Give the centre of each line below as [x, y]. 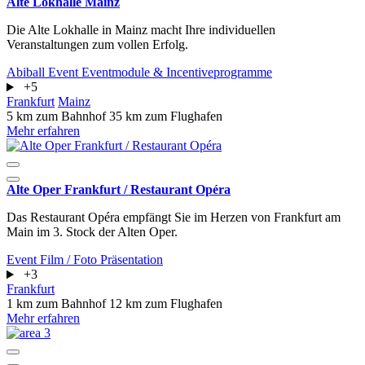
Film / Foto [70, 260]
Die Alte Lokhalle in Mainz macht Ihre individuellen [141, 30]
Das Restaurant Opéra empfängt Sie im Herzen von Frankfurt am [174, 218]
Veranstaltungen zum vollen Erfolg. [97, 45]
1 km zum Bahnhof [58, 304]
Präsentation [132, 260]
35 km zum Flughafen [166, 117]
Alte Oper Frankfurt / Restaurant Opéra [119, 190]
